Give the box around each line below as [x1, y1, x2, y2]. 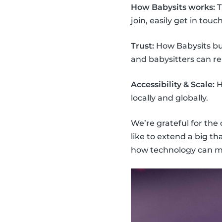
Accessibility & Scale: [131, 80, 215, 90]
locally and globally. [131, 93, 208, 103]
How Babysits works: [131, 2, 215, 12]
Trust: [131, 41, 154, 51]
